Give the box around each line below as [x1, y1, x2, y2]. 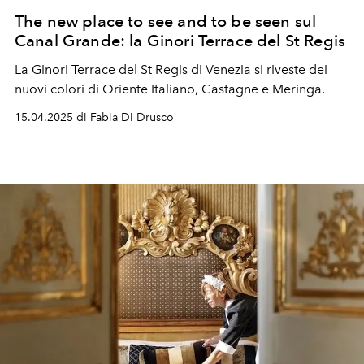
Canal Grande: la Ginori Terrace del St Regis [15, 30, 346, 50]
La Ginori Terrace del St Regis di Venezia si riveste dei [15, 61, 327, 77]
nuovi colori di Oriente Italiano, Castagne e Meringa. [15, 80, 325, 97]
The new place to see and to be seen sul [15, 11, 317, 31]
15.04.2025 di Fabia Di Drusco [15, 110, 174, 124]
